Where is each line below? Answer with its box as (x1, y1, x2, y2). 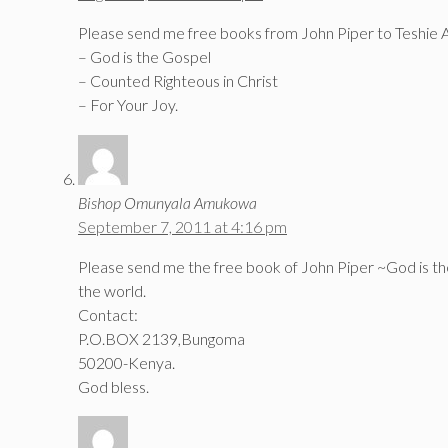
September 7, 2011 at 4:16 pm (78, 216, 287, 236)
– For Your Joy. (78, 94, 178, 114)
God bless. (78, 376, 149, 396)
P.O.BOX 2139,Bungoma (78, 328, 245, 348)
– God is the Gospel (78, 46, 211, 66)
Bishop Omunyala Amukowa (78, 192, 257, 212)
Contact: (78, 304, 138, 324)
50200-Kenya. (78, 352, 175, 372)
